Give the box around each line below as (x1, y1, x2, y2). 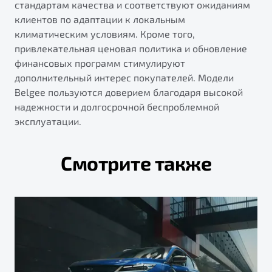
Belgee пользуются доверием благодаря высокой (15, 86, 243, 98)
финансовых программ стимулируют (15, 57, 185, 69)
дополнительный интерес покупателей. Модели (15, 72, 234, 84)
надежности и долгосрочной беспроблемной (15, 101, 219, 113)
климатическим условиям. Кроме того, (15, 28, 195, 40)
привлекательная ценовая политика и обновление (15, 42, 247, 55)
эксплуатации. (15, 115, 81, 127)
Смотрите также (61, 151, 211, 175)
